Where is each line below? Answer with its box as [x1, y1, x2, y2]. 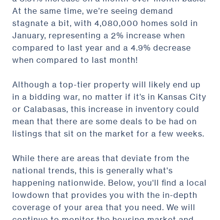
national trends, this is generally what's [12, 165, 173, 175]
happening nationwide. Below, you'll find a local [12, 177, 207, 188]
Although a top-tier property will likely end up [12, 79, 201, 89]
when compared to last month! [12, 55, 138, 65]
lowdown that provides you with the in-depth [12, 190, 197, 200]
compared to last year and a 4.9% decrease [12, 42, 191, 53]
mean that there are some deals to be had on [12, 116, 197, 126]
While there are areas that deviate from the [12, 153, 190, 163]
